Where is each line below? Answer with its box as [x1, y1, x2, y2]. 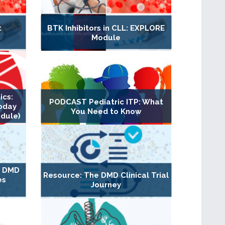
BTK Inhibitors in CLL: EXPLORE [47, 23, 165, 33]
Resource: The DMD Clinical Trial [43, 171, 169, 180]
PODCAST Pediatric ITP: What [49, 97, 163, 106]
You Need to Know [70, 106, 142, 116]
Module [91, 33, 121, 42]
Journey [91, 180, 122, 190]
